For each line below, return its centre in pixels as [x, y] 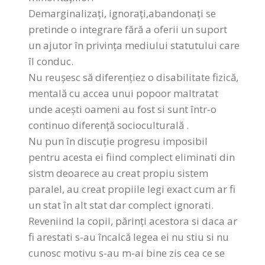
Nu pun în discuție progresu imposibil [118, 141]
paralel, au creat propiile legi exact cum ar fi [132, 189]
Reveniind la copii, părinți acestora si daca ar [133, 221]
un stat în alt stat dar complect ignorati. [121, 205]
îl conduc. [51, 62]
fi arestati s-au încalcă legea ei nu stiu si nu [129, 237]
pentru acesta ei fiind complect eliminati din [132, 157]
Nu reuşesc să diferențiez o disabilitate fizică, [134, 77]
